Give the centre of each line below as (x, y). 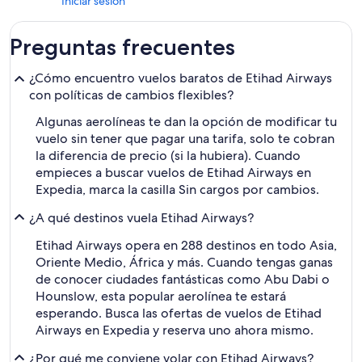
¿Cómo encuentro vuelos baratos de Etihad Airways (181, 78)
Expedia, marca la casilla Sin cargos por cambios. (177, 189)
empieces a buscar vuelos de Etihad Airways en (173, 173)
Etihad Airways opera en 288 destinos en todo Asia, (186, 245)
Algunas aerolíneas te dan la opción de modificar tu (186, 122)
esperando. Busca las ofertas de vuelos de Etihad (179, 313)
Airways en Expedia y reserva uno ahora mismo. (175, 330)
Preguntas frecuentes (122, 47)
